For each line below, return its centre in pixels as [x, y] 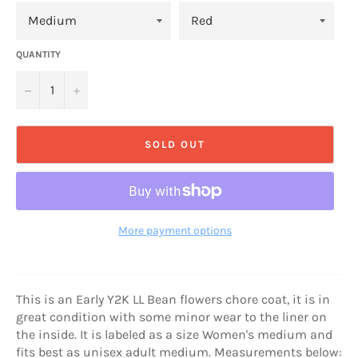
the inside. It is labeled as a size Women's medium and [174, 334]
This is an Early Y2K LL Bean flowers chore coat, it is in [173, 299]
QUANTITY [38, 54]
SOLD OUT [175, 145]
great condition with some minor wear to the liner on [171, 316]
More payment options [175, 230]
